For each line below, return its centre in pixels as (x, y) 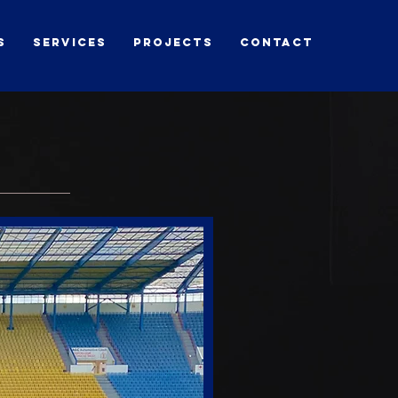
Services (70, 42)
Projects (173, 42)
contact (277, 42)
